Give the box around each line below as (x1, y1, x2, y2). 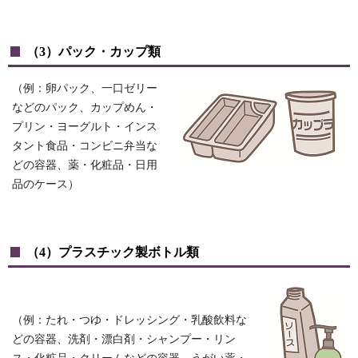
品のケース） (12, 178, 79, 191)
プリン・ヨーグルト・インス (12, 121, 157, 133)
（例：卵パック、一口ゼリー (12, 82, 157, 95)
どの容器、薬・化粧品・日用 (12, 159, 157, 172)
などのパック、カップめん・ (12, 101, 157, 114)
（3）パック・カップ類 (26, 44, 161, 60)
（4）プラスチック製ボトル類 (26, 245, 199, 261)
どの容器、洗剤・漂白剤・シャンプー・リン (12, 333, 236, 346)
